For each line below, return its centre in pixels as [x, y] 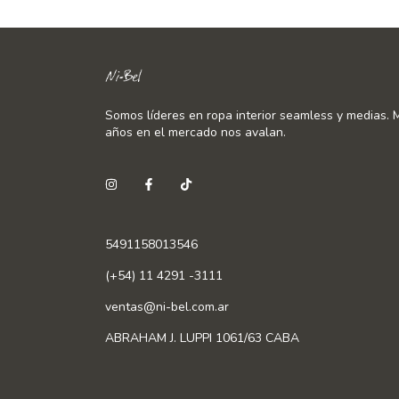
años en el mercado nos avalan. [195, 133]
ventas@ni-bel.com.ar [167, 307]
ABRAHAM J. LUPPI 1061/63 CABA [202, 338]
